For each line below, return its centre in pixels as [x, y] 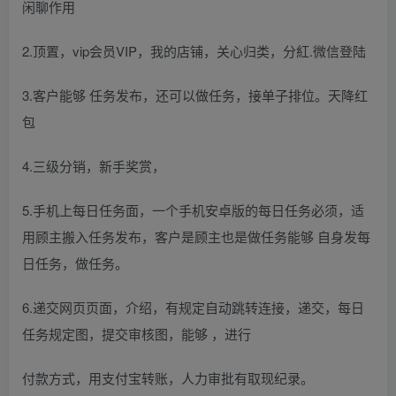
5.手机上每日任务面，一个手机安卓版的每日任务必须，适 [193, 210]
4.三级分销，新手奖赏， [94, 166]
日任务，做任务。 [75, 263]
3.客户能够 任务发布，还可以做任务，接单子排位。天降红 [195, 95]
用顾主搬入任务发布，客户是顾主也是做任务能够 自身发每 [196, 236]
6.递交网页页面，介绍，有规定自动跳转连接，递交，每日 [193, 307]
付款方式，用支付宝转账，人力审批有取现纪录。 [168, 378]
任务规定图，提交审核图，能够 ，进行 [137, 334]
